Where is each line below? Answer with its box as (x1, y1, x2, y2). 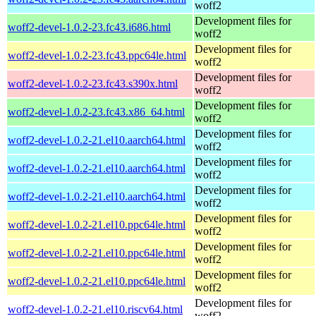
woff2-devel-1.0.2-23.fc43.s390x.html (8, 77, 178, 90)
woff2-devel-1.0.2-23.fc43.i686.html (8, 20, 171, 33)
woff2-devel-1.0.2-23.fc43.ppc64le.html (8, 49, 186, 61)
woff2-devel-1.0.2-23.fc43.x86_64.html (8, 105, 185, 118)
